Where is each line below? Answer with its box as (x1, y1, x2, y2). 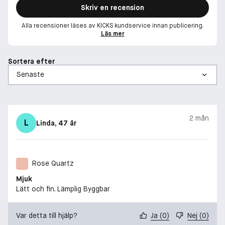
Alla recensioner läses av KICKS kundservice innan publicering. (21, 21, 204, 30)
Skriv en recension (81, 3, 144, 12)
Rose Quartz (32, 159, 74, 168)
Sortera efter (8, 56, 55, 66)
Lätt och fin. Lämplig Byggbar (16, 184, 110, 193)
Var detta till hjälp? (16, 210, 77, 220)
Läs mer (100, 29, 125, 38)
